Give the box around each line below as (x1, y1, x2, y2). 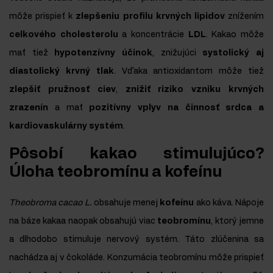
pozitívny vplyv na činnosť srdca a (89, 104, 264, 113)
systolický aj (202, 49, 264, 58)
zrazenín (9, 104, 48, 113)
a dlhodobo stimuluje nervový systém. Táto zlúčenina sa (9, 235, 264, 244)
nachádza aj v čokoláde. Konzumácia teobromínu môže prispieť (9, 253, 264, 263)
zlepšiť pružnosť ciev (9, 85, 116, 94)
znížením (224, 12, 264, 21)
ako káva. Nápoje (194, 199, 264, 208)
